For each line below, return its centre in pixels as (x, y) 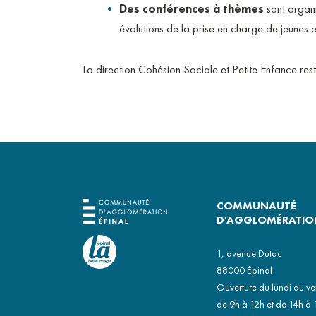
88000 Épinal (244, 271)
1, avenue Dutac (249, 254)
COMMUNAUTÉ (256, 206)
